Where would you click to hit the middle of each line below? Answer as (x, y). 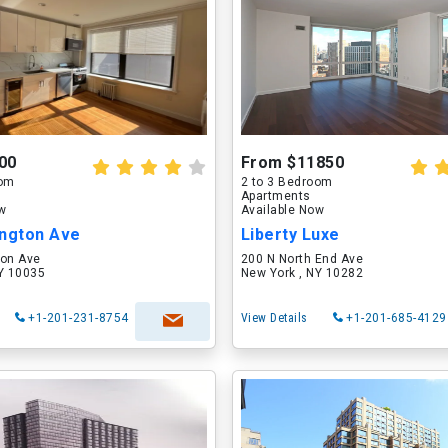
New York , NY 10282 (302, 273)
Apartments (275, 196)
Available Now (282, 210)
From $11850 (292, 162)
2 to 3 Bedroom (286, 182)
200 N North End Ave (302, 259)
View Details (274, 318)
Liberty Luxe (290, 234)
